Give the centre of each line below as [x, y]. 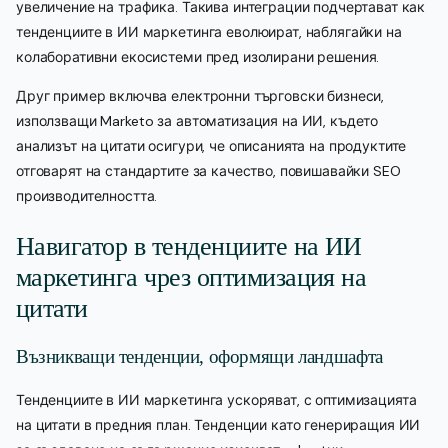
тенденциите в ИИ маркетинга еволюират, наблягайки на [209, 32]
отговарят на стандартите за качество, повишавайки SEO [208, 171]
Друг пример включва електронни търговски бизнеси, [200, 96]
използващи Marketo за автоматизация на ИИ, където [197, 121]
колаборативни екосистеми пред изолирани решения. [198, 57]
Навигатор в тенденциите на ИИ [189, 246]
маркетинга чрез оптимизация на [191, 277]
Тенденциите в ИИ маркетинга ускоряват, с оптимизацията [216, 400]
